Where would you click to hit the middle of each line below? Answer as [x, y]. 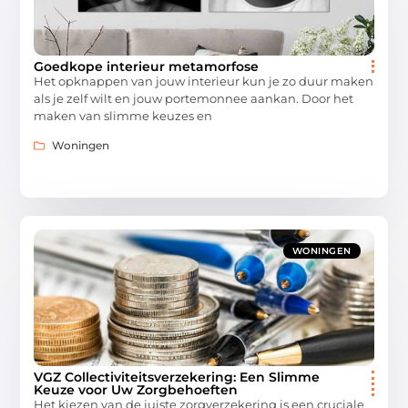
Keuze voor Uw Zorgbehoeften [136, 389]
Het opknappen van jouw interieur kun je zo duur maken [204, 81]
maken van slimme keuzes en [123, 115]
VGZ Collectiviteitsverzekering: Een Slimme [177, 377]
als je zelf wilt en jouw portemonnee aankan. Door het [194, 98]
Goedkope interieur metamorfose [147, 66]
